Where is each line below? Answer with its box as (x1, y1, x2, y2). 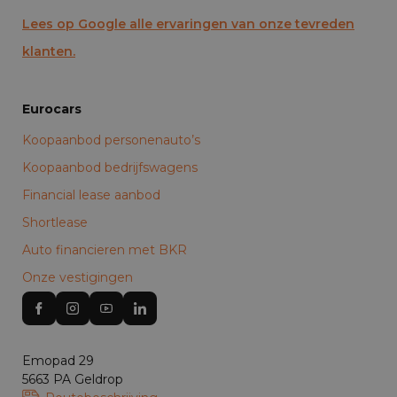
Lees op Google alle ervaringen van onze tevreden (22, 16, 354, 33)
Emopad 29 (22, 353, 94, 370)
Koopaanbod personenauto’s (22, 132, 200, 149)
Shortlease (22, 214, 88, 231)
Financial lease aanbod (22, 187, 160, 204)
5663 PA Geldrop (22, 371, 123, 388)
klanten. (22, 43, 75, 60)
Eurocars (22, 101, 82, 118)
